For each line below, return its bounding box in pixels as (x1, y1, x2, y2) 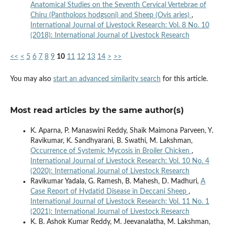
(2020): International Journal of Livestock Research (30, 167, 190, 175)
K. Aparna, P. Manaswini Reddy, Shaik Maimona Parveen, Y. (30, 127, 213, 134)
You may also (10, 75, 53, 83)
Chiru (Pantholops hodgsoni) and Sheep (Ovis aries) (30, 11, 192, 19)
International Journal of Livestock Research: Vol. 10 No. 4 (30, 157, 209, 165)
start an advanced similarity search (53, 75, 161, 83)
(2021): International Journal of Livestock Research (30, 208, 190, 215)
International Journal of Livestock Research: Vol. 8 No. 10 (30, 21, 209, 29)
